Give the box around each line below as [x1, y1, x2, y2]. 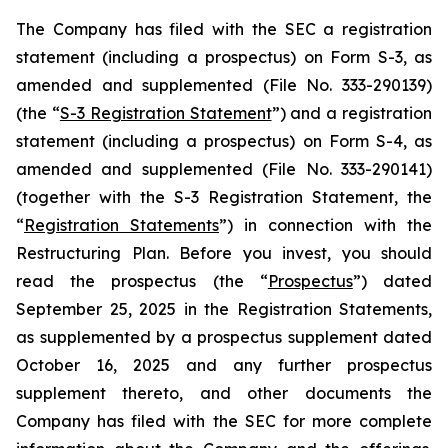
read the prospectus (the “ [16, 271, 268, 291]
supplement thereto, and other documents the [16, 383, 432, 403]
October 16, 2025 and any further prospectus [16, 355, 432, 375]
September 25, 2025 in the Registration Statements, [16, 299, 432, 319]
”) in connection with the [219, 215, 432, 235]
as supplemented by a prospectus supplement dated [16, 327, 432, 347]
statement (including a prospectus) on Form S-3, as [16, 47, 432, 67]
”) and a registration [271, 103, 433, 123]
